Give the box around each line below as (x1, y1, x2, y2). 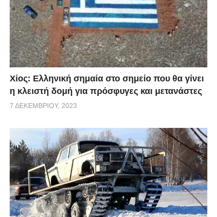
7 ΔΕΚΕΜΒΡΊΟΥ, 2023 (10, 101, 77, 109)
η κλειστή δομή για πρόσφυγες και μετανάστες (10, 86, 202, 96)
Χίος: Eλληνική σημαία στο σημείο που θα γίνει (10, 73, 204, 83)
